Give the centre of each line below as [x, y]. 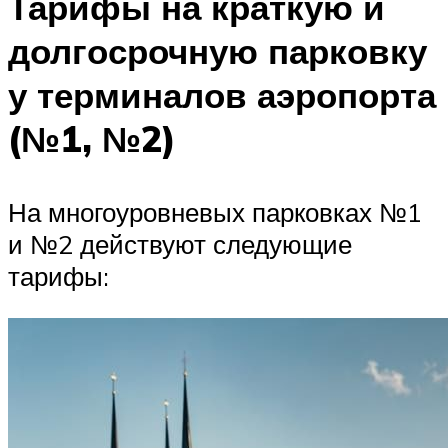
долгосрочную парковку [217, 50]
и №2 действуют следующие [180, 244]
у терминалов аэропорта [222, 94]
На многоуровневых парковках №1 [215, 212]
